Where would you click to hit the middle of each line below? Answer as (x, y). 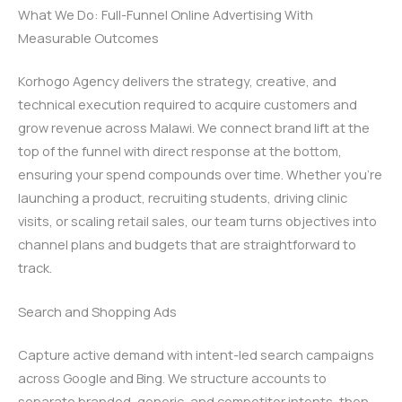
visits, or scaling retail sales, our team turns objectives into (197, 220)
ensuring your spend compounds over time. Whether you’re (200, 174)
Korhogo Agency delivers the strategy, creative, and (177, 80)
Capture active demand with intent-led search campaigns (196, 354)
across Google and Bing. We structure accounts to (172, 377)
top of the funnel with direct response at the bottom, (180, 150)
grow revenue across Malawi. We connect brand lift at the (194, 127)
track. (35, 267)
